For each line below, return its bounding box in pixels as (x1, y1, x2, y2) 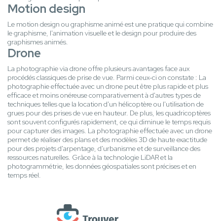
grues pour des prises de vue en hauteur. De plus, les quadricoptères (7, 109, 211, 118)
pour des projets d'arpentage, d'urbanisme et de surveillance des (7, 144, 200, 153)
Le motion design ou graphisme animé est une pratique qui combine (7, 20, 213, 29)
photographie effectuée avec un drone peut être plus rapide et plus (7, 82, 208, 91)
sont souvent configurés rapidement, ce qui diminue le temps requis (7, 117, 211, 127)
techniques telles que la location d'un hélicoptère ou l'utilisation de (7, 100, 204, 109)
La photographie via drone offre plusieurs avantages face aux (7, 64, 189, 74)
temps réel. (7, 171, 41, 180)
